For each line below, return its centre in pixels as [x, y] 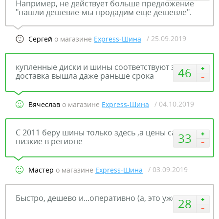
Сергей [40, 39]
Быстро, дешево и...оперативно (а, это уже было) [108, 198]
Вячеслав [44, 104]
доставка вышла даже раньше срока [85, 76]
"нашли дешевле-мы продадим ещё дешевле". [104, 12]
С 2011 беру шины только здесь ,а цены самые [104, 132]
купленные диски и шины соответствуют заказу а [109, 67]
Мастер [41, 170]
